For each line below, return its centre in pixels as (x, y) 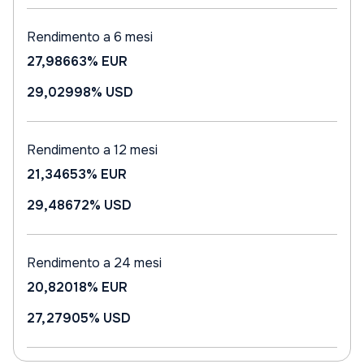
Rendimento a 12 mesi (92, 150)
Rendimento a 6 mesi (90, 37)
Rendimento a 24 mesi (94, 263)
